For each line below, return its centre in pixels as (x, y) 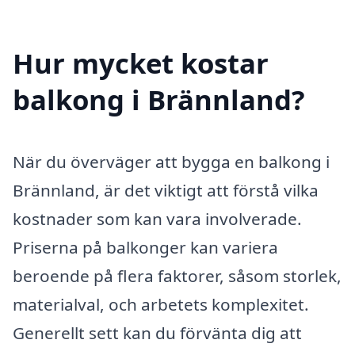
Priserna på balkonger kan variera (145, 247)
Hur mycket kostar (141, 63)
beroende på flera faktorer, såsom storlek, (177, 275)
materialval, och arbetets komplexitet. (161, 304)
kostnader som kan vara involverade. (157, 218)
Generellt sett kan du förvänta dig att (157, 332)
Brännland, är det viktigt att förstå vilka (166, 190)
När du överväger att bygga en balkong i (171, 161)
